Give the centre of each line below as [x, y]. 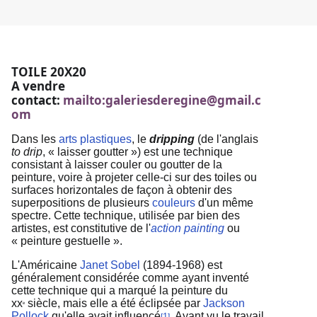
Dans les [35, 139]
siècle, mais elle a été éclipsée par [114, 304]
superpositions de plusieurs [82, 203]
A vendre [38, 86]
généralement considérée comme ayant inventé [130, 278]
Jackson [224, 304]
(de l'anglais [226, 139]
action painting [188, 229]
